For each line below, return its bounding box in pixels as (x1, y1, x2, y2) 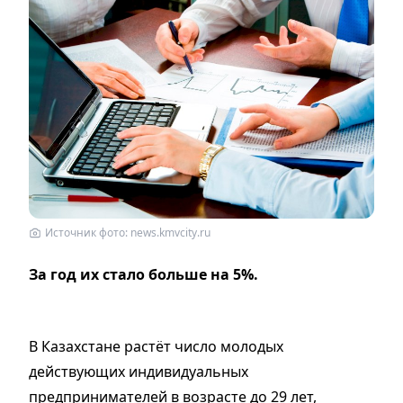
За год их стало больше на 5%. (29, 264, 258, 285)
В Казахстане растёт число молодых (29, 336, 283, 357)
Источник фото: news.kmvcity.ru (45, 225, 210, 241)
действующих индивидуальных (29, 362, 248, 382)
